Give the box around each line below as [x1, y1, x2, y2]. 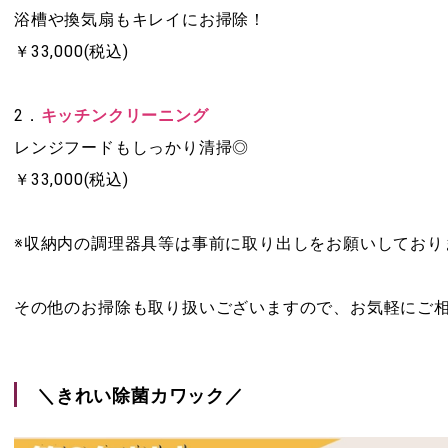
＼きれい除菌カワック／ [37, 381, 244, 408]
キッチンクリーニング [40, 102, 209, 126]
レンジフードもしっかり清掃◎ [14, 134, 250, 158]
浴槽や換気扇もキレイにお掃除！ [14, 6, 266, 30]
